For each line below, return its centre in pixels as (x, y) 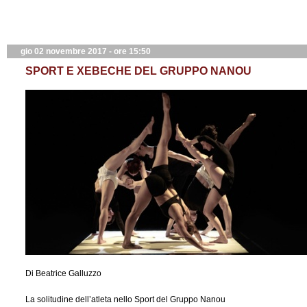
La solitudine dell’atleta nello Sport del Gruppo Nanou (125, 299)
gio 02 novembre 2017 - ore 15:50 (86, 51)
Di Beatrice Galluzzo (63, 273)
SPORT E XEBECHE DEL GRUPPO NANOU (138, 71)
